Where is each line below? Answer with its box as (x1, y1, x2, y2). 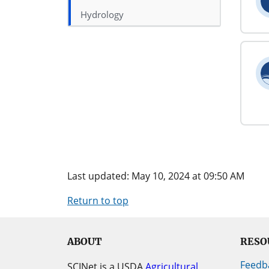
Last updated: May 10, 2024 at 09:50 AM (67, 169, 244, 183)
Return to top (67, 193, 128, 207)
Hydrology (80, 8, 124, 20)
